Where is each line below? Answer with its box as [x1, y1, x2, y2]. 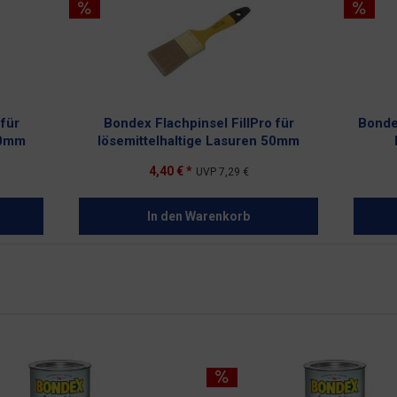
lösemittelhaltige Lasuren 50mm [97, 133, 300, 149]
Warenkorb [185, 209, 250, 223]
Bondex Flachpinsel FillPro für [103, 115, 294, 131]
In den [147, 209, 183, 223]
